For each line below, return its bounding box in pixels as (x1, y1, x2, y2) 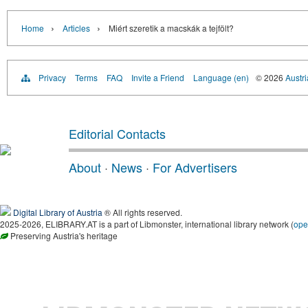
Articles (63, 22, 90, 34)
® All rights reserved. (102, 206, 182, 219)
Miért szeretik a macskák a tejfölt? (109, 22, 234, 34)
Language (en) (193, 71, 249, 84)
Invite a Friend (131, 71, 184, 84)
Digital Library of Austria (13, 206, 102, 219)
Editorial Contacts (69, 124, 166, 143)
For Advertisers (153, 158, 237, 177)
